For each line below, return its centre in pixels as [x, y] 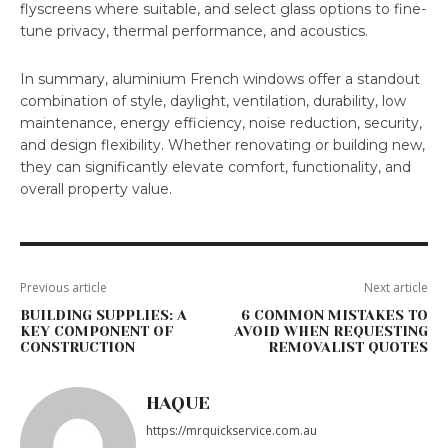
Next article [395, 287]
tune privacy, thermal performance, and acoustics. [194, 30]
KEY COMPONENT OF [96, 330]
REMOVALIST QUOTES [347, 346]
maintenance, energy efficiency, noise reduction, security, [221, 122]
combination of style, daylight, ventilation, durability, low [213, 100]
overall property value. [96, 188]
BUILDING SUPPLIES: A [103, 314]
